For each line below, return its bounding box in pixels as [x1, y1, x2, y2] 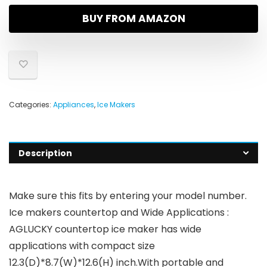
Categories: [9, 100, 53, 110]
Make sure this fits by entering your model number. [9, 189, 247, 203]
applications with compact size [9, 239, 155, 253]
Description [18, 147, 72, 160]
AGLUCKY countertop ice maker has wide [9, 222, 201, 237]
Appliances [53, 100, 94, 110]
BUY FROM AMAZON [82, 11, 185, 26]
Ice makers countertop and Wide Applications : [9, 206, 229, 220]
